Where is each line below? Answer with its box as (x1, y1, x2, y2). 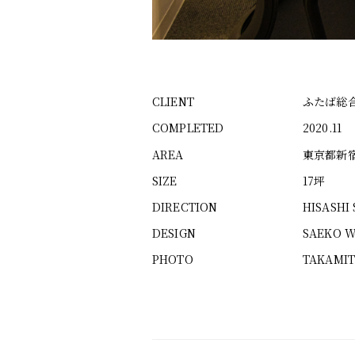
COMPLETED (152, 120, 224, 136)
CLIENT (152, 94, 194, 110)
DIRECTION (152, 198, 218, 215)
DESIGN (152, 225, 196, 242)
